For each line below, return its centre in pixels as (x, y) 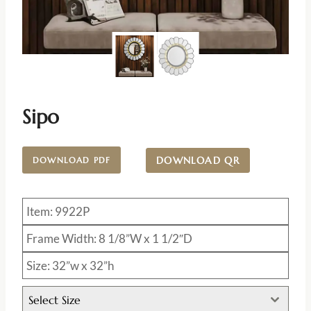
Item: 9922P (58, 211)
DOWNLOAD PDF (72, 160)
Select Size (54, 300)
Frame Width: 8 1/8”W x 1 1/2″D (109, 238)
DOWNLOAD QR (198, 160)
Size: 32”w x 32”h (70, 265)
